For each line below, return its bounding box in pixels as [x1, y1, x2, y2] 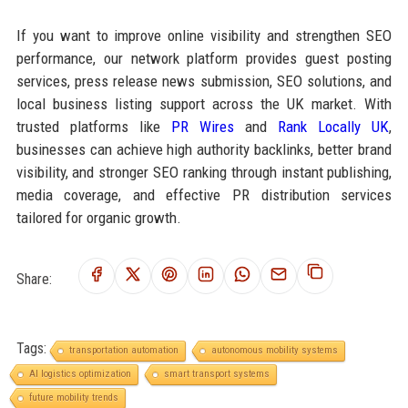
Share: [15, 270, 52, 288]
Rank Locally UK [278, 117, 390, 136]
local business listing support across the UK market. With [15, 94, 393, 113]
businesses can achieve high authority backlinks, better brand [15, 139, 393, 158]
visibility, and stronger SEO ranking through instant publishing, [15, 162, 393, 181]
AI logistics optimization [28, 367, 131, 380]
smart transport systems [163, 367, 270, 380]
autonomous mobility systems [210, 343, 338, 356]
